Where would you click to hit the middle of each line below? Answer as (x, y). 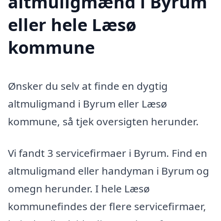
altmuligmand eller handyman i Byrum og (109, 170)
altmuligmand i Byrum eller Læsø (88, 103)
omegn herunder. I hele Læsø (79, 188)
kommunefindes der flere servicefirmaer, (107, 206)
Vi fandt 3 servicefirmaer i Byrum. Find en (108, 153)
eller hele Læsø (72, 24)
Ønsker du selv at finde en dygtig (88, 86)
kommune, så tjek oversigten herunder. (103, 121)
